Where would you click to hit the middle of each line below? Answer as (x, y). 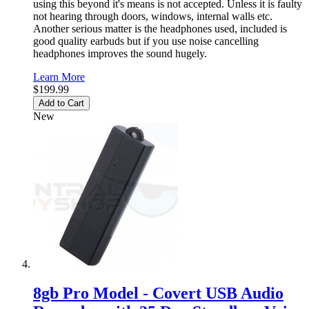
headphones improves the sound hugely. (120, 53)
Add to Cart (61, 103)
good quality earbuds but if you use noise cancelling (146, 41)
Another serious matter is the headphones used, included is (160, 28)
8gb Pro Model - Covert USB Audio (158, 293)
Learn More (59, 77)
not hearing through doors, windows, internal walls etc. (153, 16)
